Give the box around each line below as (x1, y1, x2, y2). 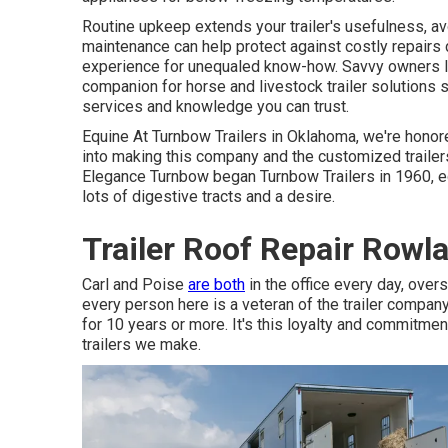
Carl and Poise (82, 275, 188, 294)
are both (188, 275, 245, 294)
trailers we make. (82, 335, 201, 354)
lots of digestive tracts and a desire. (82, 187, 335, 206)
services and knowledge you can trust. (82, 97, 349, 116)
